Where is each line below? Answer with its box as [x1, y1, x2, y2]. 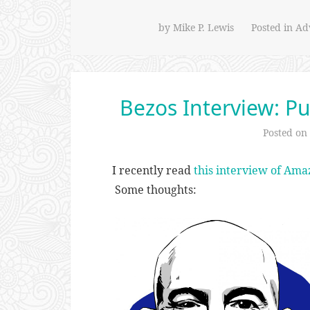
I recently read [112, 162, 194, 178]
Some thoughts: [112, 181, 197, 197]
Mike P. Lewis [173, 20, 234, 34]
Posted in [251, 20, 295, 34]
